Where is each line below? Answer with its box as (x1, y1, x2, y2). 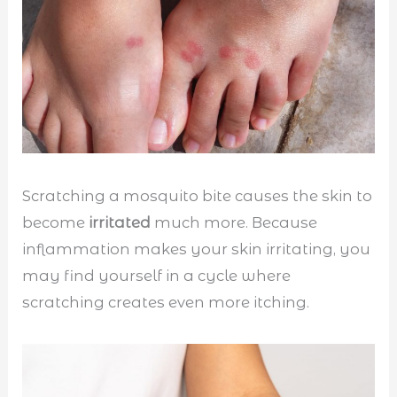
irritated (89, 213, 155, 231)
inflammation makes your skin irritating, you (22, 239, 371, 258)
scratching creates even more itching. (22, 292, 310, 311)
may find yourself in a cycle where (22, 266, 292, 284)
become (22, 213, 90, 231)
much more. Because (154, 213, 318, 231)
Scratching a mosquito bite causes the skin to (22, 186, 373, 205)
